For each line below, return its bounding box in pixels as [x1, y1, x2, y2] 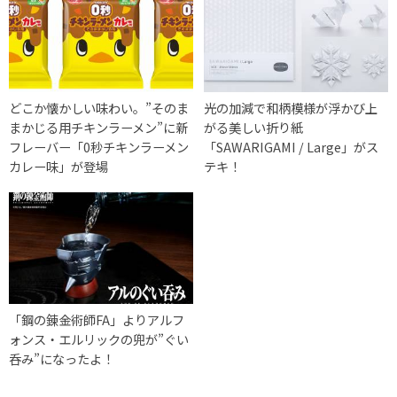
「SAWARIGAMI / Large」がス [204, 137, 379, 157]
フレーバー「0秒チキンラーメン [9, 137, 189, 157]
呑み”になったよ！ [9, 349, 114, 369]
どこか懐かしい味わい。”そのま [9, 98, 189, 118]
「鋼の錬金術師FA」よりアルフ [9, 310, 184, 330]
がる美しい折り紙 [204, 118, 304, 137]
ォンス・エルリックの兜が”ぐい [9, 330, 189, 349]
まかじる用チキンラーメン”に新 [9, 118, 188, 137]
